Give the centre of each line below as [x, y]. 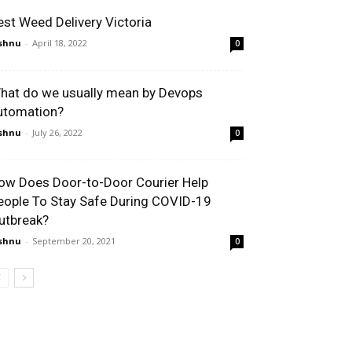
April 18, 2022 [60, 43]
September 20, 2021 [74, 241]
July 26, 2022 [57, 133]
